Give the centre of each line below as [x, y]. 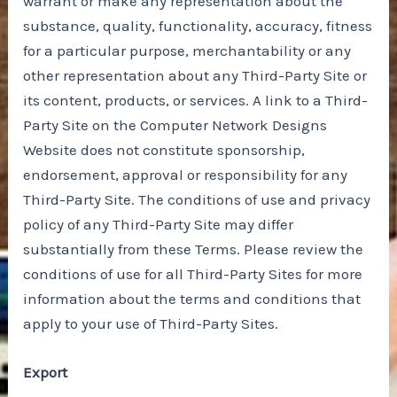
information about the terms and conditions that [192, 298]
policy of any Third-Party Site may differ [159, 224]
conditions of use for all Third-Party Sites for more [193, 273]
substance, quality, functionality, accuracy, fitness [198, 25]
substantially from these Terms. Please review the [194, 249]
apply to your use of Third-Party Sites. [151, 323]
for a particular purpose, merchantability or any [187, 50]
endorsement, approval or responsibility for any [186, 174]
